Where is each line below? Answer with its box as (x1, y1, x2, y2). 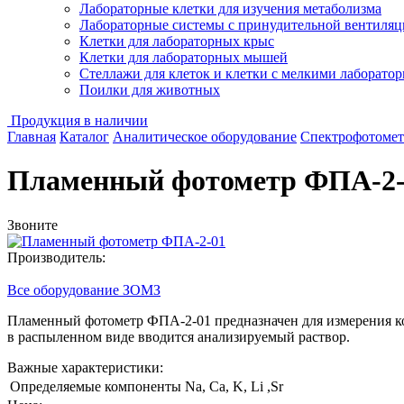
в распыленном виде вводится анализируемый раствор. (7, 328, 350, 344)
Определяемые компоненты (10, 378, 181, 394)
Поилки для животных (79, 82, 220, 97)
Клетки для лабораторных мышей (79, 50, 288, 65)
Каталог (60, 129, 109, 144)
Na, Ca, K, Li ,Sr (185, 378, 283, 394)
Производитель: (7, 249, 106, 265)
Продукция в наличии (11, 113, 148, 128)
